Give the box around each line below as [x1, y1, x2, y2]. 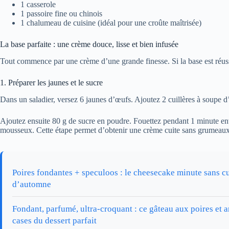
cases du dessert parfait [12, 215, 97, 225]
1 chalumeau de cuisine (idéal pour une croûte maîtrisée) [20, 18, 201, 28]
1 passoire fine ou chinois [20, 9, 102, 18]
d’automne [12, 179, 51, 189]
